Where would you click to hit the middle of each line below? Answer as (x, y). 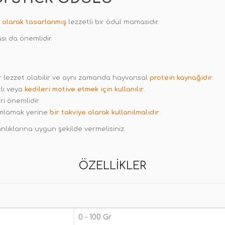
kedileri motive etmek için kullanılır (84, 89)
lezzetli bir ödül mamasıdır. (114, 22)
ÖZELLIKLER (113, 166)
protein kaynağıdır (181, 78)
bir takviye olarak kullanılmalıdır (103, 113)
